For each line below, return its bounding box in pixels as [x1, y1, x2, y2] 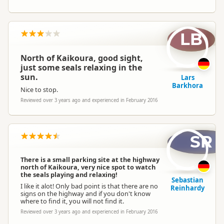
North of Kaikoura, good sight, [20, 52, 143, 63]
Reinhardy [170, 183, 204, 192]
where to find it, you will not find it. [20, 196, 124, 205]
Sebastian [171, 175, 203, 184]
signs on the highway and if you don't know [20, 189, 150, 198]
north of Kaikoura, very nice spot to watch [20, 162, 155, 171]
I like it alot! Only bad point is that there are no [20, 181, 158, 190]
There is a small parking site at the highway [20, 155, 159, 164]
